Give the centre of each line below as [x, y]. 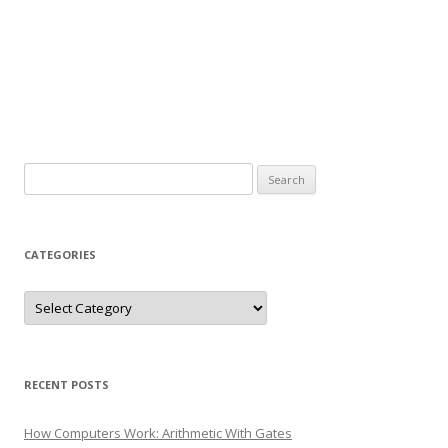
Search [44, 174]
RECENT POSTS [66, 385]
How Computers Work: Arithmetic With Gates [158, 433]
